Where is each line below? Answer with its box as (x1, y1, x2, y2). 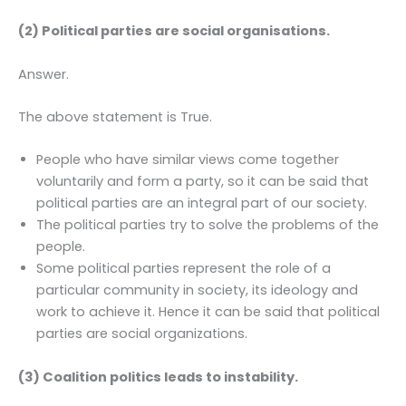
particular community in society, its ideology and (36, 281, 358, 300)
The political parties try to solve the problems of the (36, 216, 379, 235)
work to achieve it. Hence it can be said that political (36, 303, 380, 322)
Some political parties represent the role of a (36, 259, 331, 278)
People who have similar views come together (36, 150, 339, 169)
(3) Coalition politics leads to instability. (18, 367, 298, 386)
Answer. (18, 64, 69, 83)
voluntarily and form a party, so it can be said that (36, 172, 369, 191)
